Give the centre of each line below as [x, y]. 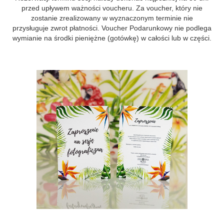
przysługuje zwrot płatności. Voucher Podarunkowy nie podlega [112, 28]
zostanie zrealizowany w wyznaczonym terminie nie [112, 18]
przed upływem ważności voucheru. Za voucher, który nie [112, 8]
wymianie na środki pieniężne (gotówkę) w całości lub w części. [112, 38]
